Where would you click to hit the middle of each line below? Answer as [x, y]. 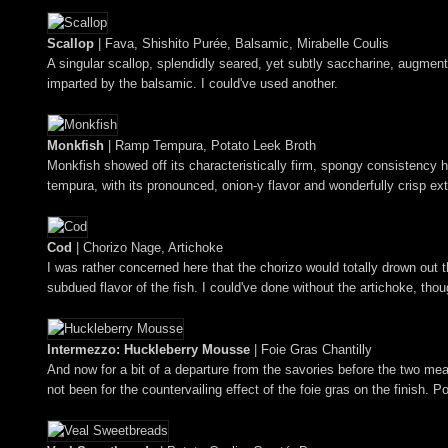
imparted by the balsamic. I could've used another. [192, 83]
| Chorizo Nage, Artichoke [147, 247]
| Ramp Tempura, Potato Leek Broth [210, 145]
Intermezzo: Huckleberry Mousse [148, 349]
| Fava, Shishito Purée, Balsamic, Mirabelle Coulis [241, 43]
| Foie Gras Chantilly [311, 349]
